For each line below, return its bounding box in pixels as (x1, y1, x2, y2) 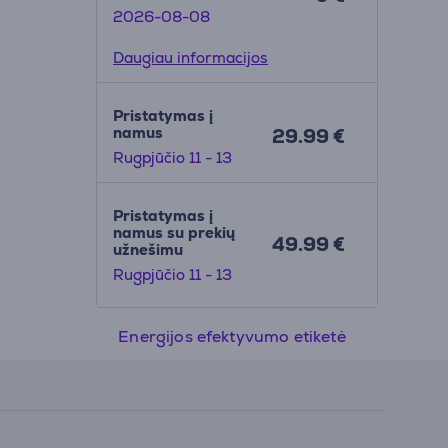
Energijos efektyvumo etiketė (118, 325, 346, 347)
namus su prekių (112, 222, 235, 242)
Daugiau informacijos (112, 47, 268, 67)
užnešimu (112, 239, 183, 259)
